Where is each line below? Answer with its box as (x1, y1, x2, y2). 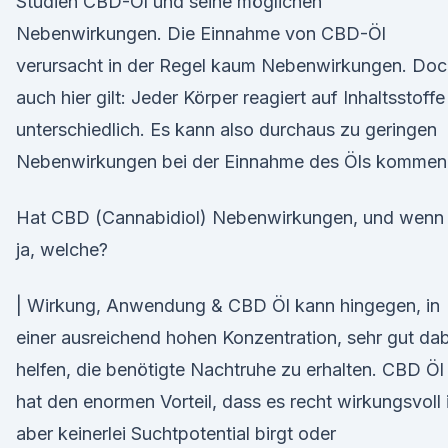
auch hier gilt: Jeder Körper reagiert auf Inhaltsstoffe (16, 87, 445, 108)
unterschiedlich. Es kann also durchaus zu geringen (16, 119, 437, 140)
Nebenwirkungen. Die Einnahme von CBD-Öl (16, 23, 386, 44)
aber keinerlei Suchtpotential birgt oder (16, 423, 336, 444)
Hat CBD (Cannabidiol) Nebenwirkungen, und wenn (16, 207, 444, 228)
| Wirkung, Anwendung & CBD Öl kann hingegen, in (16, 295, 440, 316)
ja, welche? (16, 239, 108, 260)
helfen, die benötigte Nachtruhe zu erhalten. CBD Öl (16, 359, 444, 380)
